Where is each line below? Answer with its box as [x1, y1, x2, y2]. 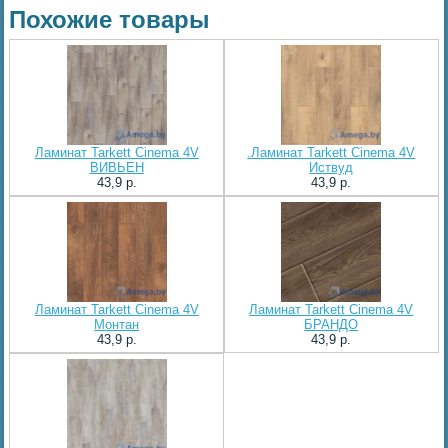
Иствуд [309, 159, 354, 175]
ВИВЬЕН [89, 159, 144, 175]
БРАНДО [304, 316, 359, 332]
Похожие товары [9, 5, 211, 33]
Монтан [94, 316, 140, 332]
